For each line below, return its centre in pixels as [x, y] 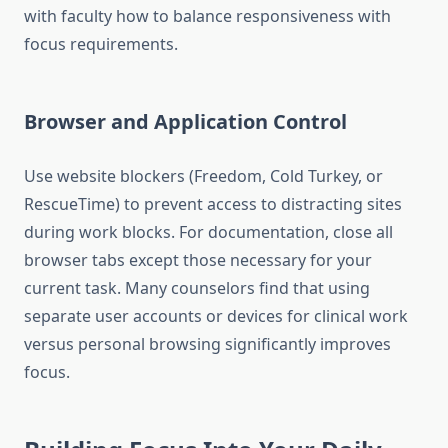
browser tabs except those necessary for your [198, 260]
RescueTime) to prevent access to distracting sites [213, 204]
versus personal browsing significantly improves [207, 344]
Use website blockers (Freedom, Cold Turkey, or [203, 176]
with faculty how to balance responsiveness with [207, 16]
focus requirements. [101, 44]
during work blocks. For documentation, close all [208, 232]
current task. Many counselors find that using [197, 288]
